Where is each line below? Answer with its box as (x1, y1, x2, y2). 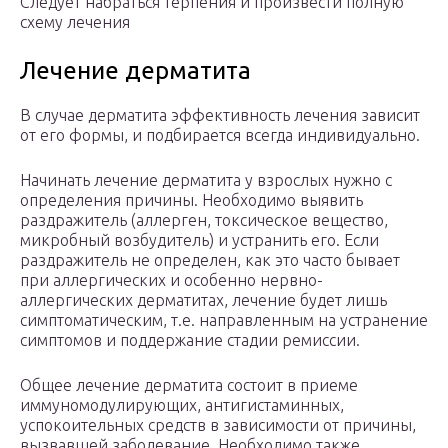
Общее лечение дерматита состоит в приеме (20, 376, 358, 395)
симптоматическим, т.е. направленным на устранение (20, 311, 428, 330)
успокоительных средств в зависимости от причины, (20, 416, 416, 435)
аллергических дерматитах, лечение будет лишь (20, 291, 387, 310)
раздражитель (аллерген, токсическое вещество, (20, 211, 388, 230)
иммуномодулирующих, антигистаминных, (20, 396, 344, 415)
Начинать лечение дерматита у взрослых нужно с (20, 171, 392, 190)
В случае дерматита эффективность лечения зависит (20, 106, 420, 125)
